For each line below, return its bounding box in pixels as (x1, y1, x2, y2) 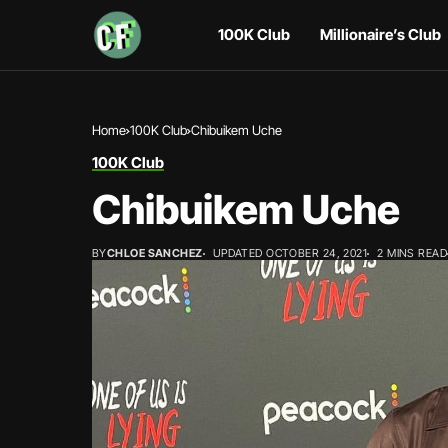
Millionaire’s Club (320, 25, 441, 44)
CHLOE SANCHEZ (106, 246, 203, 260)
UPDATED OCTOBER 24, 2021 (212, 246, 368, 260)
